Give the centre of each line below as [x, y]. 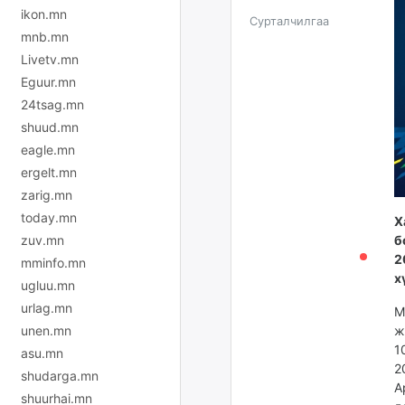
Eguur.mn [48, 81]
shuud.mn [50, 127]
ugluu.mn [48, 285]
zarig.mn [47, 194]
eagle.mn [48, 149]
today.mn [49, 217]
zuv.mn [42, 240]
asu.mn [42, 353]
